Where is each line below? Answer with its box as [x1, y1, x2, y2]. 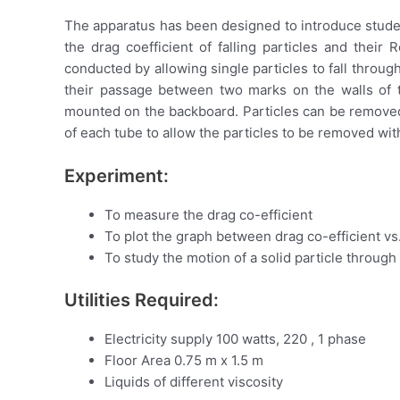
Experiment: [64, 165, 169, 187]
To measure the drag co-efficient [104, 206, 312, 223]
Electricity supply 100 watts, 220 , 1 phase [104, 329, 366, 347]
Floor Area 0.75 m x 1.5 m [104, 351, 263, 369]
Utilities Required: [64, 288, 219, 311]
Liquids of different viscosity [104, 372, 283, 390]
